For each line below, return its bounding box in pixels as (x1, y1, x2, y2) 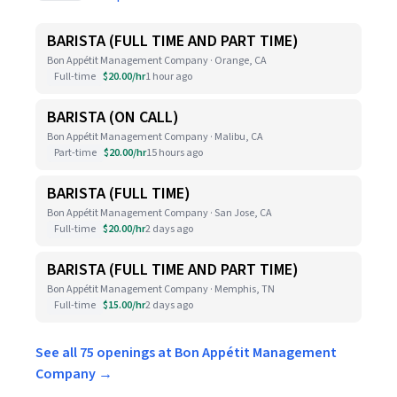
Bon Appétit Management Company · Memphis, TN (47, 282, 275, 297)
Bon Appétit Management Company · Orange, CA (47, 53, 267, 68)
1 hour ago (145, 69, 192, 84)
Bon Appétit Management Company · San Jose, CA (47, 206, 272, 221)
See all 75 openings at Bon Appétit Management (35, 343, 337, 362)
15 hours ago (146, 145, 203, 160)
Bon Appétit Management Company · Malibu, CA (47, 129, 263, 144)
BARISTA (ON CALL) (47, 106, 179, 128)
